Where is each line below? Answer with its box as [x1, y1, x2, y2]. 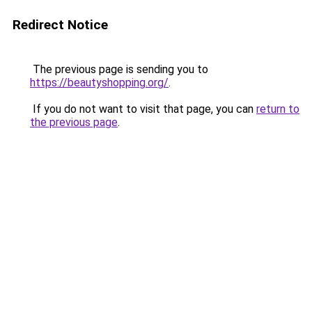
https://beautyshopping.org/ [30, 76, 169, 89]
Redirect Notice [13, 17, 108, 33]
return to [256, 102, 299, 116]
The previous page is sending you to [30, 63, 208, 76]
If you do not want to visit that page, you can [30, 102, 256, 116]
